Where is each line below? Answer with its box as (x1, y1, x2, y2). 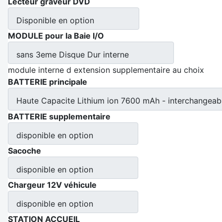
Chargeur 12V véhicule (8, 179, 97, 190)
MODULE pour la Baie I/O (8, 31, 104, 41)
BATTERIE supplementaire (8, 111, 111, 121)
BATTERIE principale (8, 77, 87, 87)
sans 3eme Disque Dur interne (16, 50, 129, 60)
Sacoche (8, 145, 41, 156)
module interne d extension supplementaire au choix (8, 65, 204, 75)
